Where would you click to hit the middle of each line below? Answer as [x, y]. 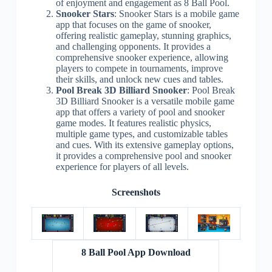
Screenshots [136, 192]
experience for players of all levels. [122, 166]
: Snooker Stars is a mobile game [176, 13]
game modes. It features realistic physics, [133, 123]
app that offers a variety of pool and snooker [140, 112]
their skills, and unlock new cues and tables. [139, 79]
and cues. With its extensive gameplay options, [144, 144]
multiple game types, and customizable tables [141, 134]
